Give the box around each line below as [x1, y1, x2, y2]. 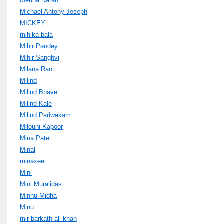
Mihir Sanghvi [20, 53, 59, 61]
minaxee [20, 157, 44, 165]
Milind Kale [20, 99, 52, 107]
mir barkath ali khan [20, 214, 77, 222]
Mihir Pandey [20, 42, 58, 50]
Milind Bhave [20, 88, 57, 96]
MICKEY [20, 19, 45, 27]
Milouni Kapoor [20, 122, 63, 130]
